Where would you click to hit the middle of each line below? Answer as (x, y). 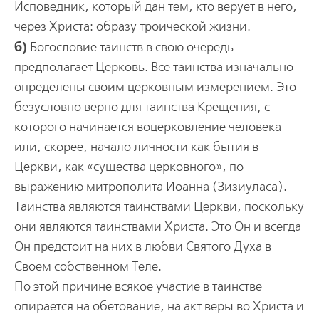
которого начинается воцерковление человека (147, 127)
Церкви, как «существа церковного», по (129, 167)
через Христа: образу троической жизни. (132, 26)
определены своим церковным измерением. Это (155, 87)
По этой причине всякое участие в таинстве (138, 286)
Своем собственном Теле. (88, 266)
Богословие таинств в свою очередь (130, 47)
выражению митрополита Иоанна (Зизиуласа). (150, 187)
